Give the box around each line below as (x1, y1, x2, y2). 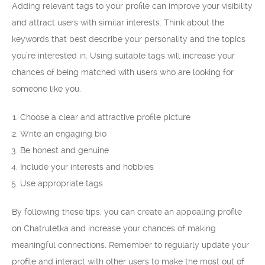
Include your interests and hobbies (20, 162, 154, 172)
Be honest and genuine (20, 146, 109, 155)
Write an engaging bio (20, 129, 106, 138)
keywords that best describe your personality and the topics (12, 34, 245, 44)
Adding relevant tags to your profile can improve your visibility (12, 1, 253, 11)
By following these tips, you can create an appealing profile (12, 207, 242, 216)
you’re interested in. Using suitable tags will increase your (12, 51, 235, 60)
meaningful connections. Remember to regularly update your (12, 240, 249, 250)
